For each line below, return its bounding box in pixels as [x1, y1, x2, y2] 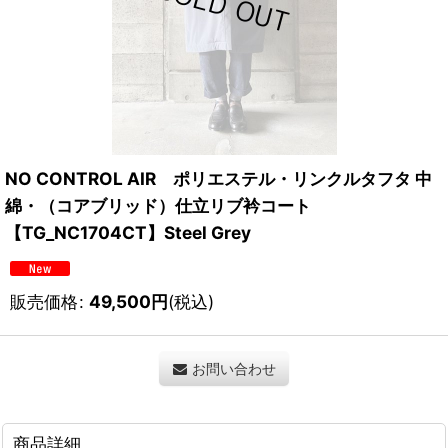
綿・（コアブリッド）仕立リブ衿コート [5, 195, 311, 217]
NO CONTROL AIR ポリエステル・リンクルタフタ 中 [5, 168, 432, 190]
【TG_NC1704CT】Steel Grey [5, 222, 251, 244]
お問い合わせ [191, 360, 276, 378]
